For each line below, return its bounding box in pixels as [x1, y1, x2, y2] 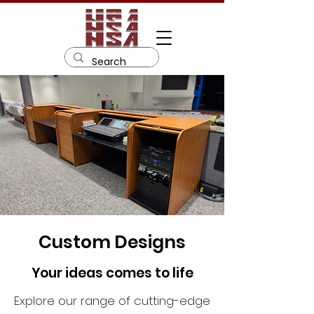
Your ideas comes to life [31, 264, 193, 282]
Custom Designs [39, 230, 186, 254]
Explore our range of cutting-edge [14, 292, 210, 309]
